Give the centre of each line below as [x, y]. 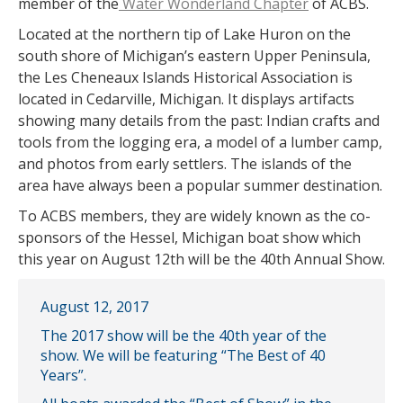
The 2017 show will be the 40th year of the [184, 336]
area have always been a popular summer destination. [200, 185]
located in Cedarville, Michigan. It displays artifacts [186, 99]
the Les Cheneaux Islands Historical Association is [185, 77]
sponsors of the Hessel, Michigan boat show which [189, 237]
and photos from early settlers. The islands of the [185, 164]
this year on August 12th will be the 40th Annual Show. [201, 259]
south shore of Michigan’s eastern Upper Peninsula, [194, 56]
